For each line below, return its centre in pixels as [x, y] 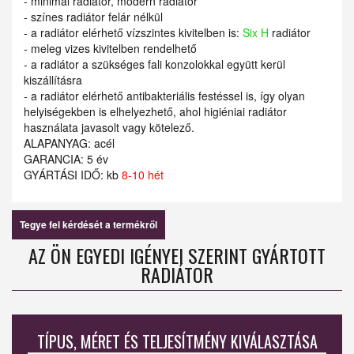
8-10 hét [143, 175]
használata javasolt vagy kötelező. [109, 128]
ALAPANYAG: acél [69, 143]
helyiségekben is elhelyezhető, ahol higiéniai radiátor [155, 112]
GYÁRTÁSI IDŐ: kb [73, 175]
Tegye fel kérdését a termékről [88, 225]
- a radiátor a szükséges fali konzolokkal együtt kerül [154, 64]
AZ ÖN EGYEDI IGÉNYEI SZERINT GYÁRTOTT [177, 256]
